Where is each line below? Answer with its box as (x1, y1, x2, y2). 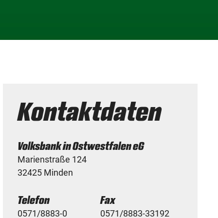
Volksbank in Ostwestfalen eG (18, 139, 145, 153)
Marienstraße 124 (18, 154, 87, 164)
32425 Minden (18, 167, 73, 178)
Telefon (18, 193, 50, 207)
